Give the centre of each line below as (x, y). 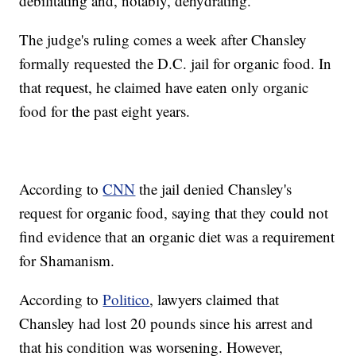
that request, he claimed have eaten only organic (164, 87)
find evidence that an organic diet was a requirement (177, 237)
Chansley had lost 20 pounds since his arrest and (166, 323)
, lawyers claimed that (215, 300)
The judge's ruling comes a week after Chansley (163, 40)
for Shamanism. (67, 261)
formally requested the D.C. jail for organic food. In (176, 64)
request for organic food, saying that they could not (174, 213)
